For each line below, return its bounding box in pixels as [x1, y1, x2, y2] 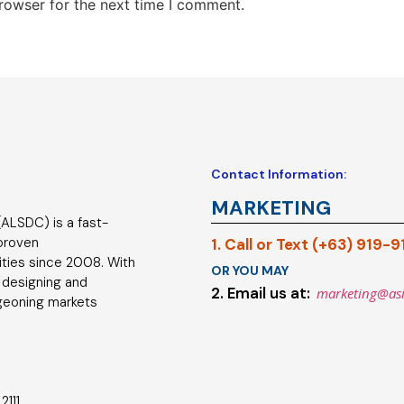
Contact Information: [211, 166, 346, 183]
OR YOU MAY [211, 262, 289, 280]
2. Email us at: [211, 283, 310, 304]
